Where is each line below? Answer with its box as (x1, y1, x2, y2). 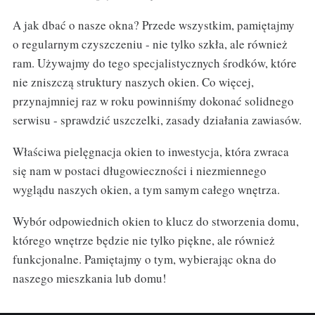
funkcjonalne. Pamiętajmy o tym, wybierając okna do (12, 251, 276, 268)
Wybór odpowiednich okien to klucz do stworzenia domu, (12, 213, 299, 230)
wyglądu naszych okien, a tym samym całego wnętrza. (12, 181, 280, 198)
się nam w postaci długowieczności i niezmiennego (12, 162, 266, 179)
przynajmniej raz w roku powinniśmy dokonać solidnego (12, 93, 294, 110)
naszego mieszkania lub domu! (12, 270, 167, 287)
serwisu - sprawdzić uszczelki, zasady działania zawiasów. (12, 112, 302, 129)
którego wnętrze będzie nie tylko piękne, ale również (12, 232, 275, 249)
